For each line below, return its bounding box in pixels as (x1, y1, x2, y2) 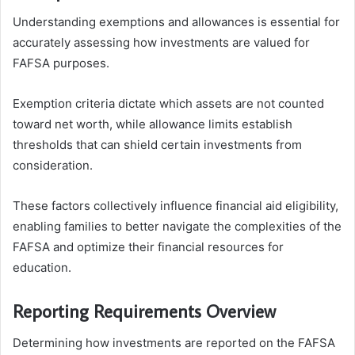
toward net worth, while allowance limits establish (13, 116, 292, 132)
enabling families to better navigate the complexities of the (13, 219, 342, 235)
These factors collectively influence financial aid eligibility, (13, 198, 338, 214)
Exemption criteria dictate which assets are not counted (13, 96, 324, 112)
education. (13, 260, 71, 276)
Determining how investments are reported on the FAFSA (13, 334, 335, 350)
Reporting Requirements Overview (13, 299, 276, 323)
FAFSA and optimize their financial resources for (13, 239, 284, 255)
